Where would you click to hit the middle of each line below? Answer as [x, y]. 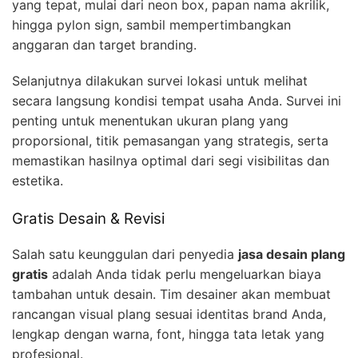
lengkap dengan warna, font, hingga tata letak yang [168, 334]
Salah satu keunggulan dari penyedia [125, 255]
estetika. [38, 180]
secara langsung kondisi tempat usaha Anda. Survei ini [177, 100]
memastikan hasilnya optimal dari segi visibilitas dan [171, 160]
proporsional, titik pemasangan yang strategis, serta [170, 140]
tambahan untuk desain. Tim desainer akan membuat [171, 294]
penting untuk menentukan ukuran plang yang [150, 120]
